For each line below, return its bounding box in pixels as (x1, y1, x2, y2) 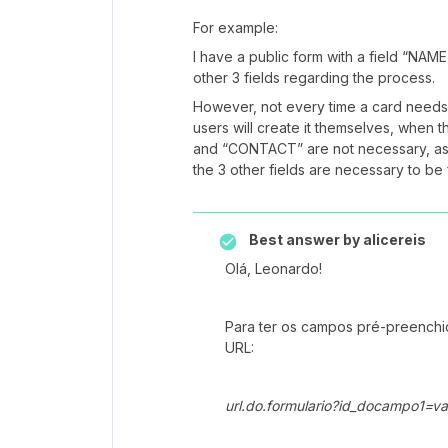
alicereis (360, 231, 426, 248)
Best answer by (249, 231, 360, 248)
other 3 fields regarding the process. (193, 69, 435, 86)
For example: (193, 19, 278, 36)
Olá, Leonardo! (225, 260, 322, 277)
